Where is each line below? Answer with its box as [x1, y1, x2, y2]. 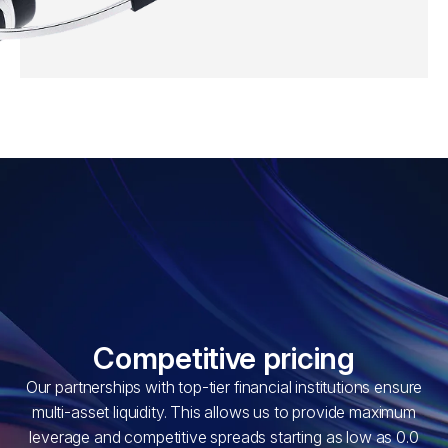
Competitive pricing [93, 339, 355, 376]
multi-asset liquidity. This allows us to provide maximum [31, 401, 417, 422]
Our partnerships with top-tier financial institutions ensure [25, 376, 423, 397]
